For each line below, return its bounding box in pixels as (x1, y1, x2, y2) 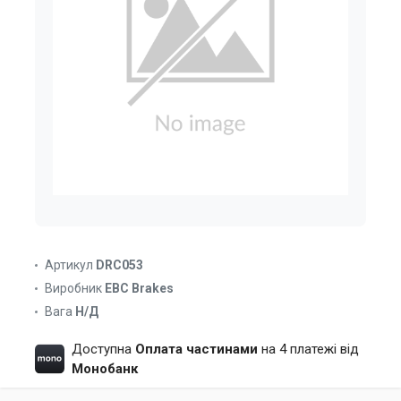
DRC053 (96, 258, 143, 272)
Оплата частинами (134, 341, 258, 357)
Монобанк (71, 361, 138, 377)
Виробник (45, 281, 102, 295)
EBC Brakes (105, 281, 174, 295)
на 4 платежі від (257, 341, 359, 357)
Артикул (45, 258, 93, 272)
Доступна (71, 341, 135, 357)
